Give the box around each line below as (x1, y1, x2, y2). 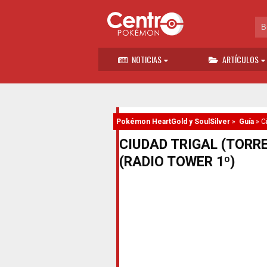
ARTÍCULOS (220, 53, 260, 66)
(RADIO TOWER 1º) (119, 154, 235, 170)
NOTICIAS (129, 53, 163, 66)
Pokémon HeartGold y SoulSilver (116, 117, 230, 126)
